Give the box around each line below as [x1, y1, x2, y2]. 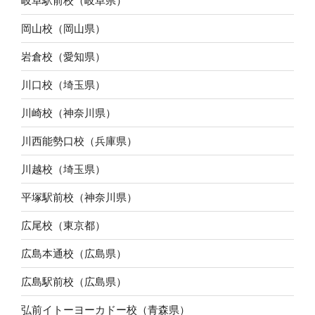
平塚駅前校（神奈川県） [21, 191, 137, 203]
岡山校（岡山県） [21, 22, 105, 34]
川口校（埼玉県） [21, 78, 105, 91]
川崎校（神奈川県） [21, 106, 116, 119]
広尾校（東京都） [21, 219, 105, 231]
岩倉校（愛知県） [21, 50, 105, 63]
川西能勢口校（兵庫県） [21, 134, 137, 147]
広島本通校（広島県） [21, 247, 127, 259]
